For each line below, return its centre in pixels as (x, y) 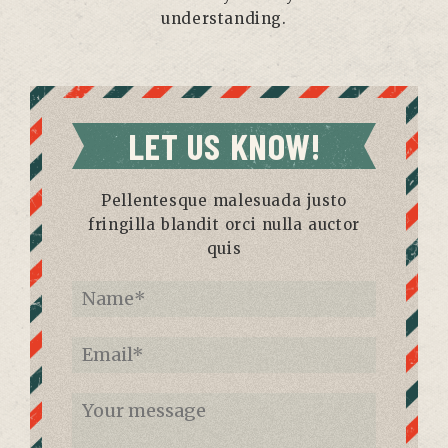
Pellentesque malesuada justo (224, 200)
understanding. (224, 18)
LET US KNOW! (224, 145)
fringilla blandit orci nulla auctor (224, 224)
